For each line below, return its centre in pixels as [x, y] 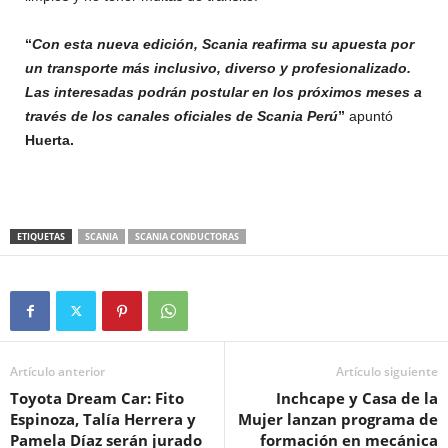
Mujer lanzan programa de [338, 418]
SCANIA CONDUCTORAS [187, 236]
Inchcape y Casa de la [357, 397]
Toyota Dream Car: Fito [97, 397]
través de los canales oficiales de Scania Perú [181, 115]
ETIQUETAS [41, 236]
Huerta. [49, 139]
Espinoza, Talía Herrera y [103, 418]
